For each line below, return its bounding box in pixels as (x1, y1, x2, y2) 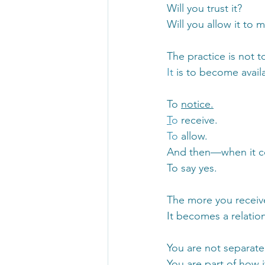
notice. (181, 97, 214, 111)
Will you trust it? (167, 1, 242, 15)
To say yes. (167, 161, 217, 174)
